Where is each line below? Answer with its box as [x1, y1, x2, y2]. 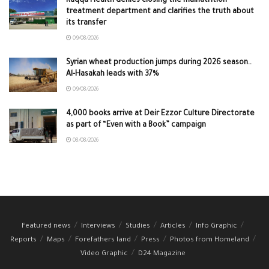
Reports [10, 236, 37, 244]
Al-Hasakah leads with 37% [66, 70, 159, 79]
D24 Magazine [138, 250, 186, 258]
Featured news [22, 222, 71, 231]
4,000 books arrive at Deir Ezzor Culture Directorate [66, 109, 255, 118]
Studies [125, 222, 150, 231]
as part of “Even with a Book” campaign [66, 121, 206, 130]
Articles [160, 222, 186, 231]
